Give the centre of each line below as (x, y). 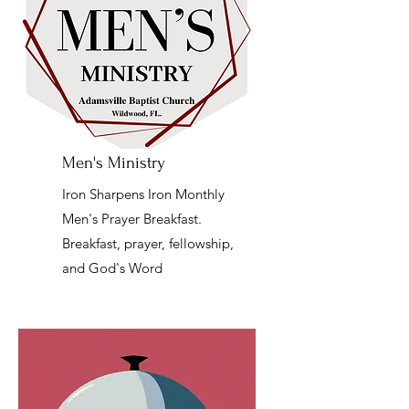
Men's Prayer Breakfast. (132, 219)
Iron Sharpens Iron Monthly (143, 194)
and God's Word (112, 268)
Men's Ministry (114, 163)
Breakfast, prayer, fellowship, (148, 243)
